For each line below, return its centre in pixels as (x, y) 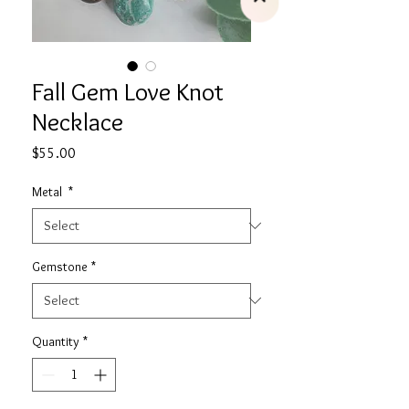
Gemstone (60, 266)
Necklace (78, 121)
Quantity (56, 341)
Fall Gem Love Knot (128, 91)
